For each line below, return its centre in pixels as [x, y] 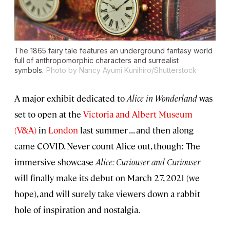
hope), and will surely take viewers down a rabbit [107, 194]
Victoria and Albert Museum [138, 114]
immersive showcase [55, 162]
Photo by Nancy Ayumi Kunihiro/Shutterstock [121, 70]
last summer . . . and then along [136, 130]
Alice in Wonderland [162, 98]
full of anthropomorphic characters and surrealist [97, 61]
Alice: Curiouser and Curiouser [148, 162]
